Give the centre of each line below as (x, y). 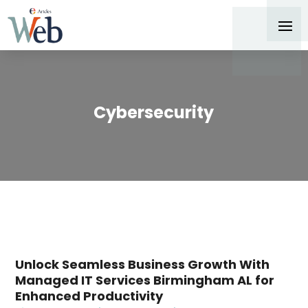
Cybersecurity (154, 112)
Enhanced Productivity (89, 296)
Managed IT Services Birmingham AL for (145, 280)
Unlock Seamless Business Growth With (143, 265)
